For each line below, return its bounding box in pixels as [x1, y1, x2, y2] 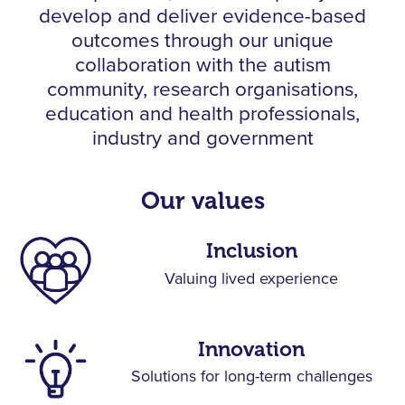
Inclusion [205, 239, 297, 264]
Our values [140, 185, 265, 215]
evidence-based [222, 5, 366, 27]
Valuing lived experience [165, 270, 339, 287]
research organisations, [153, 79, 358, 100]
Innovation [198, 336, 306, 362]
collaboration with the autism [74, 54, 331, 76]
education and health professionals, [45, 103, 360, 125]
